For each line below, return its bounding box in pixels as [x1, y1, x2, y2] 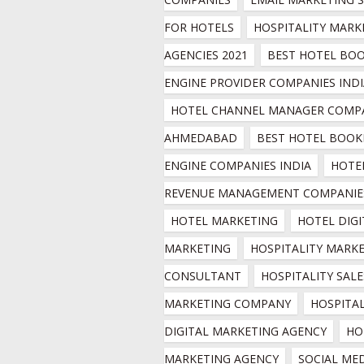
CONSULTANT [164, 268, 241, 284]
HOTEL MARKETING [171, 213, 278, 228]
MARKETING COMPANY [164, 296, 291, 311]
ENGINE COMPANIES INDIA [164, 158, 311, 173]
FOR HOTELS [164, 19, 234, 35]
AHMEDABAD [164, 130, 237, 145]
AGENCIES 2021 [164, 47, 248, 63]
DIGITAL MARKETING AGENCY [164, 323, 327, 339]
